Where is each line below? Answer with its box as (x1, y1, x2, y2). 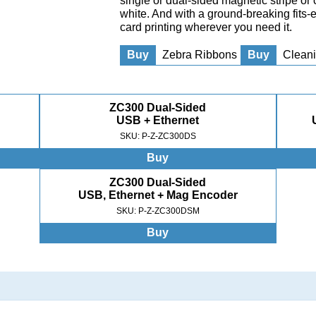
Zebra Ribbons (162, 49, 238, 61)
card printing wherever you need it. (120, 21, 293, 33)
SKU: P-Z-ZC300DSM (116, 206, 200, 216)
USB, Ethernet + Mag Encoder (78, 189, 238, 201)
